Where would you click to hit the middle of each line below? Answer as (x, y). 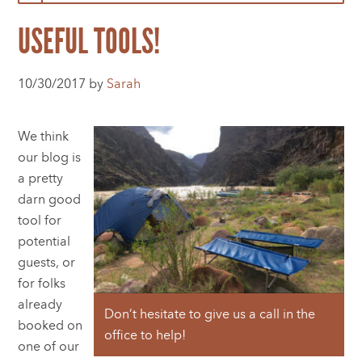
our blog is (50, 158)
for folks (42, 284)
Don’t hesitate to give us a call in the (209, 314)
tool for (40, 221)
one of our (49, 347)
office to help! (145, 335)
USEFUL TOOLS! (89, 42)
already (40, 305)
